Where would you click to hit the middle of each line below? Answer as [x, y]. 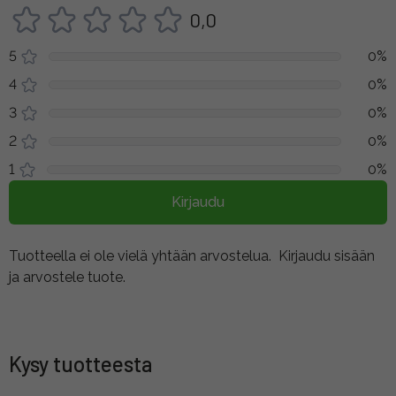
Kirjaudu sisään [327, 255]
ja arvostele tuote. [67, 277]
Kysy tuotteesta [80, 363]
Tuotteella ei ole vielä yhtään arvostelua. [140, 255]
